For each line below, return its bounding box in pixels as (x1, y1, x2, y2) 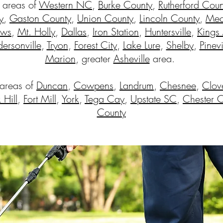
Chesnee (160, 79, 196, 92)
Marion (45, 52, 76, 65)
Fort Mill (23, 92, 56, 106)
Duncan (36, 79, 68, 92)
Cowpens (74, 79, 113, 92)
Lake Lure (122, 38, 160, 52)
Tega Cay (85, 92, 124, 106)
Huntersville (145, 25, 191, 38)
